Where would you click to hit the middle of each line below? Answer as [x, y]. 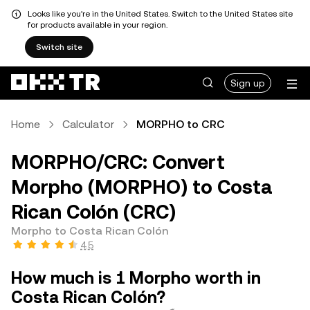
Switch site [59, 47]
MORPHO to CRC [181, 124]
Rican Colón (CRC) [93, 212]
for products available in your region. [98, 25]
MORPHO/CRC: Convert [118, 162]
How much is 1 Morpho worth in [136, 278]
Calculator [88, 124]
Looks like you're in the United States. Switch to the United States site [160, 14]
